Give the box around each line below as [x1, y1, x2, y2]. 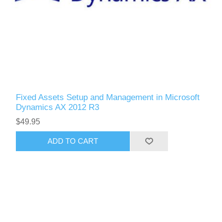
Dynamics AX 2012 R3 [16, 102, 100, 112]
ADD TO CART [48, 137, 99, 146]
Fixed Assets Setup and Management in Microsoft [16, 92, 200, 102]
